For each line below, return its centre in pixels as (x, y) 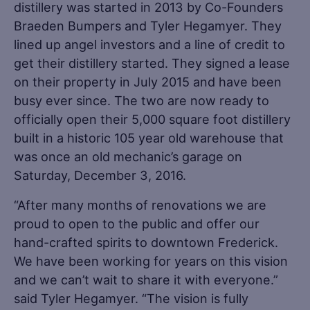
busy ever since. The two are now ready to (142, 100)
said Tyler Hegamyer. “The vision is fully (131, 298)
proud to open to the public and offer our (137, 223)
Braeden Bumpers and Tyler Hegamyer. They (148, 25)
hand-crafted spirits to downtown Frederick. (146, 242)
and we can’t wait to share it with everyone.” (146, 279)
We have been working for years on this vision (151, 261)
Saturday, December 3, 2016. (100, 175)
